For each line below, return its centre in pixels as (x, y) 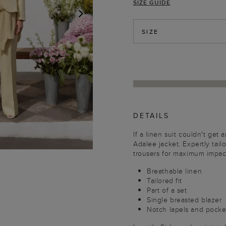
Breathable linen (175, 171)
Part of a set (167, 190)
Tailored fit (164, 181)
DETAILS (151, 116)
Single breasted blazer (184, 200)
